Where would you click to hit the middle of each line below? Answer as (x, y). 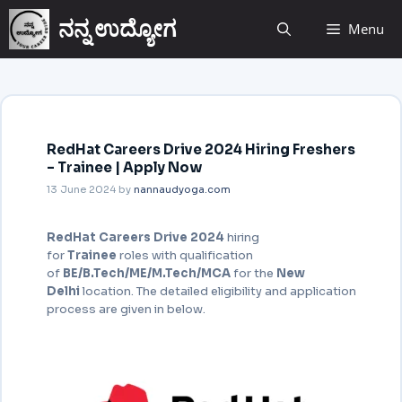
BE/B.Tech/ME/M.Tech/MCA (148, 273)
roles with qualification (186, 255)
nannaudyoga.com (182, 189)
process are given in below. (126, 309)
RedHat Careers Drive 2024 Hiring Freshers (201, 149)
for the (254, 273)
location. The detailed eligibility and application (219, 291)
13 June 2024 (81, 189)
